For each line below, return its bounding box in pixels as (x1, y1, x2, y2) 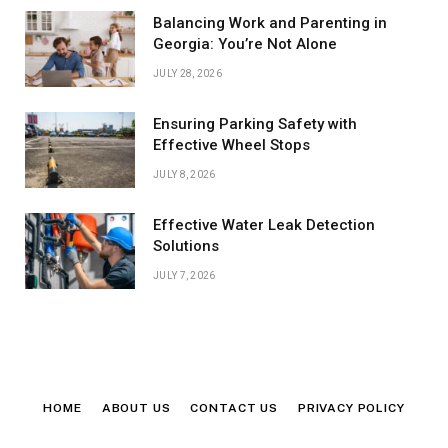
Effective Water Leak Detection (153, 216, 375, 235)
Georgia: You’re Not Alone (153, 35, 337, 54)
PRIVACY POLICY (297, 401, 405, 416)
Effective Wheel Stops (153, 136, 310, 155)
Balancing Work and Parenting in (153, 14, 387, 33)
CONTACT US (190, 401, 278, 416)
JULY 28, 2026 (153, 68, 222, 80)
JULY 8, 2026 (153, 169, 216, 181)
